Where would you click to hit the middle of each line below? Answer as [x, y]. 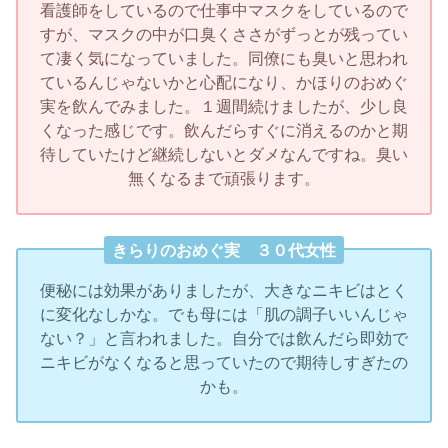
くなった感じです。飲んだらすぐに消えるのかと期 [224, 130]
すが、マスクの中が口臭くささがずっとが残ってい [224, 34]
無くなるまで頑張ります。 [224, 178]
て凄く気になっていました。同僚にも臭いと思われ [224, 58]
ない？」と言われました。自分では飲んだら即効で [224, 337]
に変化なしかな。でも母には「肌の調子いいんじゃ [224, 313]
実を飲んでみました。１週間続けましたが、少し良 [224, 106]
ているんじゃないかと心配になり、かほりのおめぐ [224, 82]
